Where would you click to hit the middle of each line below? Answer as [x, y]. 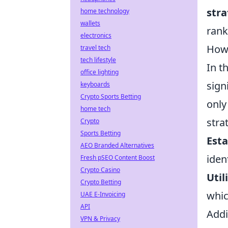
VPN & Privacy [100, 219]
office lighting [99, 72]
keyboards [95, 84]
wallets [90, 23]
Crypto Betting [101, 182]
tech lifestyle [98, 60]
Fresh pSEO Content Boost [118, 158]
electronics [96, 35]
